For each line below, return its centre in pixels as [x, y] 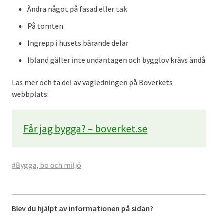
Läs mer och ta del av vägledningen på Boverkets [92, 82]
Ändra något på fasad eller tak [77, 9]
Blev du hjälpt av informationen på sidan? [82, 208]
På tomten [45, 26]
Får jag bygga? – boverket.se [85, 128]
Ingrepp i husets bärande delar [78, 43]
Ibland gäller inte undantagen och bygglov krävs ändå [116, 60]
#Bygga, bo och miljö [46, 165]
